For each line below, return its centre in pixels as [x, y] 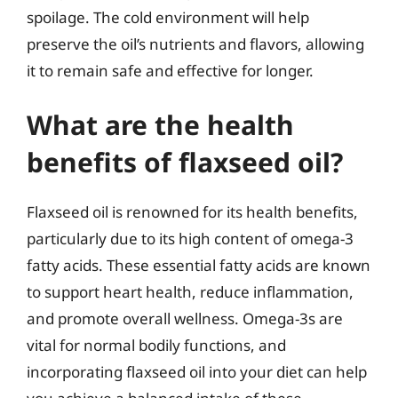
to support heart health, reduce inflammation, [190, 292]
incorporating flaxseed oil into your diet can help [197, 372]
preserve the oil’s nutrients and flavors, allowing [195, 44]
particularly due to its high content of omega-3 [190, 239]
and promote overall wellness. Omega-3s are [185, 318]
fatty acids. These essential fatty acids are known [199, 265]
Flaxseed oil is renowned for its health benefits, [192, 212]
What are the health [160, 125]
